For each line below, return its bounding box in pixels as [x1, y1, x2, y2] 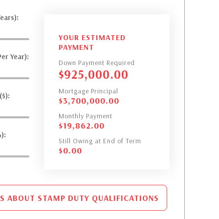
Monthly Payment [58, 111, 112, 120]
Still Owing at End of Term [58, 136, 141, 145]
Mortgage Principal [58, 87, 118, 95]
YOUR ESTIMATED [58, 32, 126, 42]
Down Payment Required [58, 58, 135, 67]
